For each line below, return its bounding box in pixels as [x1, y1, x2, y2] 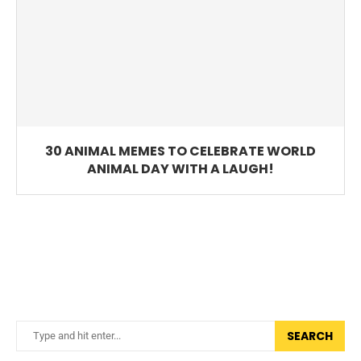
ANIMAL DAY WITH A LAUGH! [87, 159, 274, 178]
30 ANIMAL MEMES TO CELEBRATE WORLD [45, 141, 316, 160]
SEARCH [287, 327, 333, 344]
